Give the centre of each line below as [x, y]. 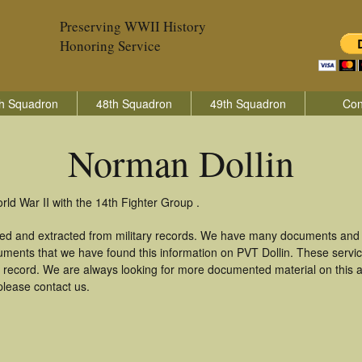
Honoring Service [110, 46]
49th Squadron [248, 103]
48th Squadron [134, 103]
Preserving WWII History [133, 26]
